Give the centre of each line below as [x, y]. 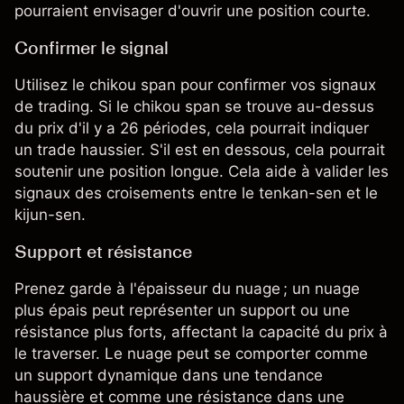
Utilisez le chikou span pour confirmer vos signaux [195, 85]
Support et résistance [103, 252]
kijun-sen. [50, 215]
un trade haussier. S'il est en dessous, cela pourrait [200, 150]
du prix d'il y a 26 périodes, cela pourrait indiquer [192, 129]
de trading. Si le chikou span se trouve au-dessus [194, 107]
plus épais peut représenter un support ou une [182, 311]
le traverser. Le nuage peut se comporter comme [191, 354]
